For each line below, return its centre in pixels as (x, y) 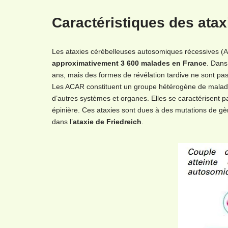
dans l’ (62, 122)
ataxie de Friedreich (107, 122)
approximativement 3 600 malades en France (129, 63)
